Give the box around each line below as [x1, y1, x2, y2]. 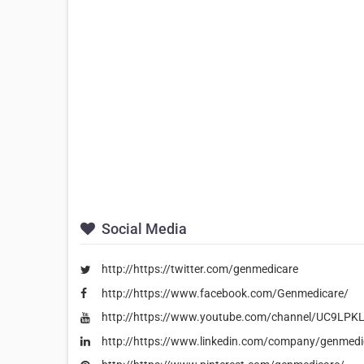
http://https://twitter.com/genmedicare [102, 262, 298, 276]
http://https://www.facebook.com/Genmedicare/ [102, 286, 349, 300]
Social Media [98, 220, 187, 238]
